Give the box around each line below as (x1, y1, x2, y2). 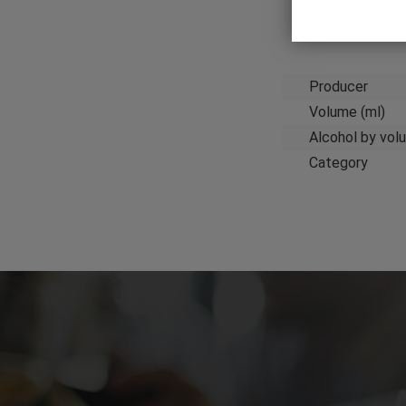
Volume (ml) (308, 103, 385, 121)
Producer (308, 78, 368, 96)
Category (308, 154, 368, 172)
